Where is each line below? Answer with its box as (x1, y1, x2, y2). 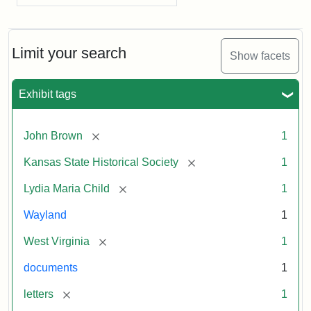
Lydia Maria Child (24, 183, 110, 194)
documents (24, 262, 78, 274)
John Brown (24, 130, 83, 142)
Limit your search (12, 44, 126, 62)
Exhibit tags (19, 88, 76, 100)
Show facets (230, 49, 290, 62)
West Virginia (24, 235, 90, 247)
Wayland (24, 209, 67, 221)
